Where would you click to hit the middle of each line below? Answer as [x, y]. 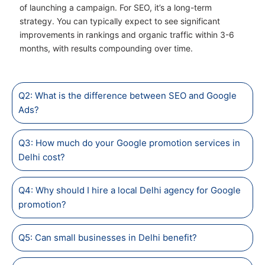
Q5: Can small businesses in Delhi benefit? [108, 237]
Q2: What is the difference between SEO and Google [127, 95]
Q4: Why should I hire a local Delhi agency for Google [130, 190]
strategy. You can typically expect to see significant [120, 21]
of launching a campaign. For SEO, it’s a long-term [116, 8]
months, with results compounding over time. [106, 49]
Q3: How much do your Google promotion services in [129, 143]
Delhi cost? [42, 157]
